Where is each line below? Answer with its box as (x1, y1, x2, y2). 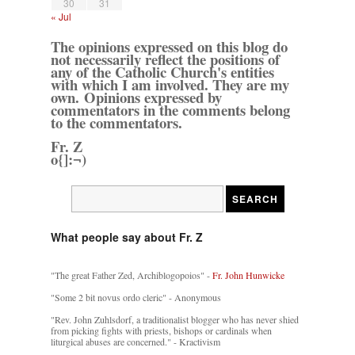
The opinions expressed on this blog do (51, 35, 288, 57)
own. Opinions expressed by (51, 86, 222, 108)
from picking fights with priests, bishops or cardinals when (51, 323, 272, 337)
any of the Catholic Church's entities (51, 60, 274, 82)
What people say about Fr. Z (51, 228, 203, 245)
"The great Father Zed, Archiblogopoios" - (51, 268, 212, 281)
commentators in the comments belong (51, 98, 290, 120)
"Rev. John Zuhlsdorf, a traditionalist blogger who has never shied (51, 312, 299, 326)
